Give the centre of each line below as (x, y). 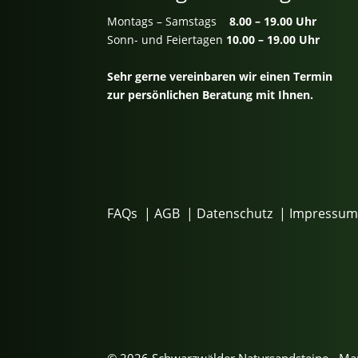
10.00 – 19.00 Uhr (273, 39)
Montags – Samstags (169, 21)
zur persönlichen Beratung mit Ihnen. (211, 94)
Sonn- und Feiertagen (167, 39)
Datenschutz (235, 213)
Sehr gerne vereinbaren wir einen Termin (220, 76)
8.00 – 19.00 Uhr (273, 21)
